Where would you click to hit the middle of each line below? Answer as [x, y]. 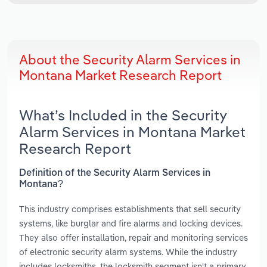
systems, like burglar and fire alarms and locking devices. [131, 223]
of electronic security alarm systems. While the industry [128, 252]
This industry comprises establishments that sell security [130, 209]
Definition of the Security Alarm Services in [115, 173]
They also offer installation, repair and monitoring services [133, 237]
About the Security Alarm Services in [130, 60]
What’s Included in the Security [123, 115]
